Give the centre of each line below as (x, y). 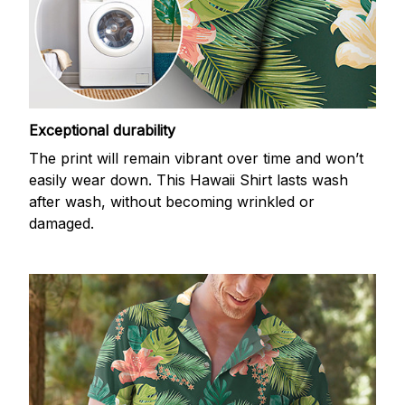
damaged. (61, 223)
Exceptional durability (102, 131)
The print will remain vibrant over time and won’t (196, 158)
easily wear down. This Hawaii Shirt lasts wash (188, 179)
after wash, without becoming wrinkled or (172, 201)
